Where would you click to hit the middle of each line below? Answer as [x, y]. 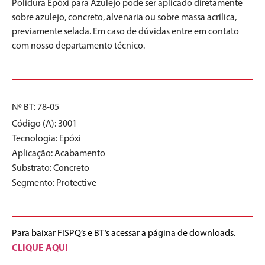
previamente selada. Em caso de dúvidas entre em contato [125, 31]
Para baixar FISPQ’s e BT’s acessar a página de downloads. [124, 233]
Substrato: [33, 168]
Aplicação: [33, 153]
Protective [76, 183]
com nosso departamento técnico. [78, 46]
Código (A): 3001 [44, 124]
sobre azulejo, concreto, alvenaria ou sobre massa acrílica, [124, 17]
